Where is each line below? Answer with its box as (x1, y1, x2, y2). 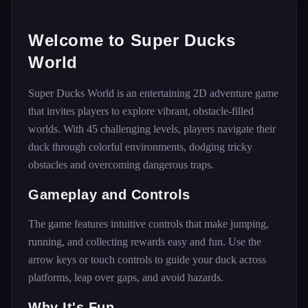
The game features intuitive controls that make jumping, (28, 218, 269, 230)
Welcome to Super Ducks (28, 31, 236, 49)
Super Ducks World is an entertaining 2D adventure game (28, 87, 278, 99)
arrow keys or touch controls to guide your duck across (28, 254, 266, 265)
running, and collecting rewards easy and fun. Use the (28, 236, 261, 247)
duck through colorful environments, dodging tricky (28, 141, 252, 153)
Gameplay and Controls (28, 187, 190, 202)
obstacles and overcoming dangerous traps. (28, 159, 214, 170)
